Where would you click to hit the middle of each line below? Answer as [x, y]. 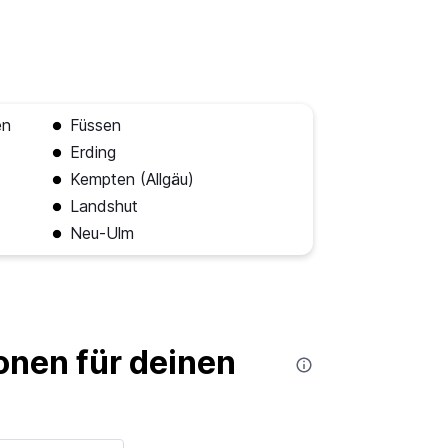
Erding [92, 152]
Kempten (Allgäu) [131, 179]
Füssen [95, 125]
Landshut [103, 206]
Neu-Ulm [101, 233]
